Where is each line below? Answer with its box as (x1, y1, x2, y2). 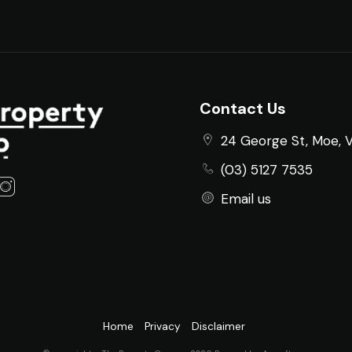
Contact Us (200, 97, 286, 119)
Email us (220, 190, 271, 207)
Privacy (145, 319, 181, 333)
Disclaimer (192, 319, 245, 333)
